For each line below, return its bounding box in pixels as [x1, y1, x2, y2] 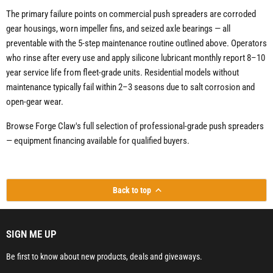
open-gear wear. [6, 96, 63, 108]
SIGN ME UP [6, 228, 57, 241]
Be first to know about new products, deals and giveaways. [6, 252, 202, 262]
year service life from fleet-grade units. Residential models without [6, 67, 239, 79]
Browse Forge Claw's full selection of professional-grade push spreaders [6, 121, 264, 132]
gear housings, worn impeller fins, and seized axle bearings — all [6, 23, 230, 35]
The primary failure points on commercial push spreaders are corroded [6, 9, 256, 20]
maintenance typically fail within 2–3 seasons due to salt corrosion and [6, 82, 255, 93]
